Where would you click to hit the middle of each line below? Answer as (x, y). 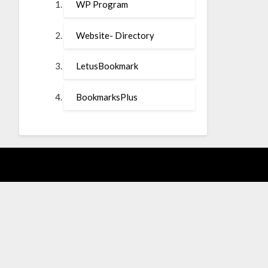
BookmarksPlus (106, 97)
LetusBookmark (107, 66)
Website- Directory (115, 35)
